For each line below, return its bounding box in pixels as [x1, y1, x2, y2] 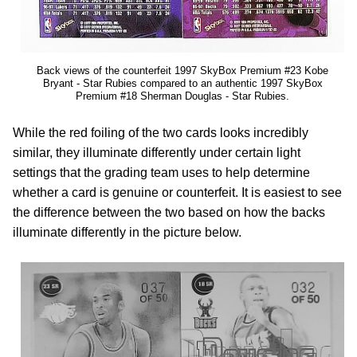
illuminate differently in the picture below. [13, 226, 241, 239]
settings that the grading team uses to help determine [13, 166, 310, 179]
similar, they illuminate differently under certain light [13, 146, 300, 159]
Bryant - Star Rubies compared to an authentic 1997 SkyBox [42, 77, 323, 89]
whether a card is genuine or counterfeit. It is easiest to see [13, 186, 342, 199]
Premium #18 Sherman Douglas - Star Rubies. [76, 90, 289, 102]
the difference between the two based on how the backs [13, 206, 325, 219]
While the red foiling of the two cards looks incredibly [13, 126, 308, 139]
